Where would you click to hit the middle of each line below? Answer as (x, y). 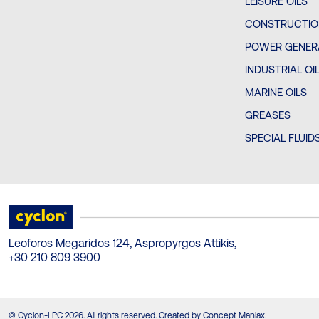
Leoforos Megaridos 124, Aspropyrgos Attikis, (122, 244)
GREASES (268, 115)
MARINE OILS (276, 93)
